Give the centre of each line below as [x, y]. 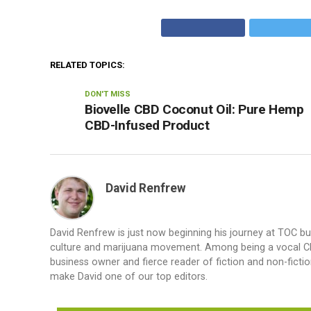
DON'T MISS [108, 94]
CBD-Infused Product [147, 125]
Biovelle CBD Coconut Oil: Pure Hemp [194, 109]
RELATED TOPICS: [87, 65]
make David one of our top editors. [129, 277]
